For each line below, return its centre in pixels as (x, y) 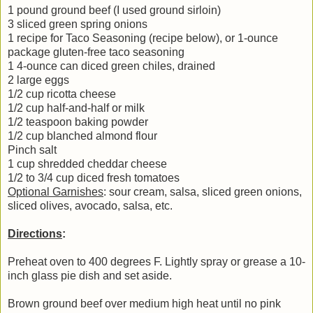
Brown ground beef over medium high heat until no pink (144, 303)
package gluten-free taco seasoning (96, 52)
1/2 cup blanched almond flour (82, 136)
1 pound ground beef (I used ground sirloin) (114, 10)
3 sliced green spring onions (78, 24)
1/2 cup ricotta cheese (62, 94)
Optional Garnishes (56, 191)
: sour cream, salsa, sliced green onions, (203, 191)
